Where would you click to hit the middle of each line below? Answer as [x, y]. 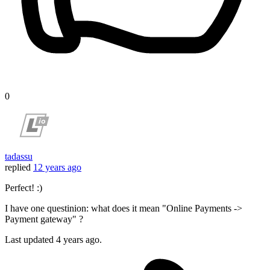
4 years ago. [79, 240]
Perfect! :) [24, 188]
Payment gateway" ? [44, 219]
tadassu [19, 157]
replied [18, 168]
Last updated [30, 240]
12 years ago [57, 168]
